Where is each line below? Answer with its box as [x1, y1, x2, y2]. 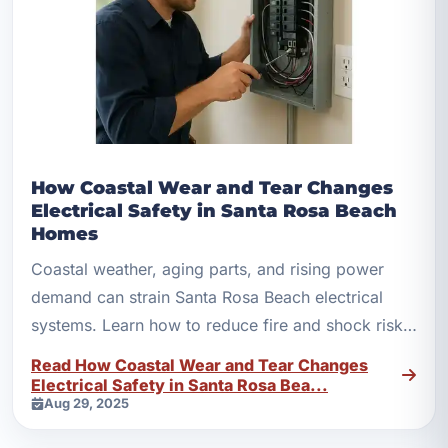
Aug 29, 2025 [44, 395, 129, 412]
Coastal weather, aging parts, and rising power [31, 259, 384, 280]
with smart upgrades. [31, 343, 190, 364]
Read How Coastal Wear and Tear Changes [31, 355, 368, 376]
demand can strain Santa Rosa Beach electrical [31, 287, 383, 308]
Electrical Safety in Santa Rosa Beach [31, 198, 397, 222]
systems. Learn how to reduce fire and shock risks [31, 315, 411, 336]
